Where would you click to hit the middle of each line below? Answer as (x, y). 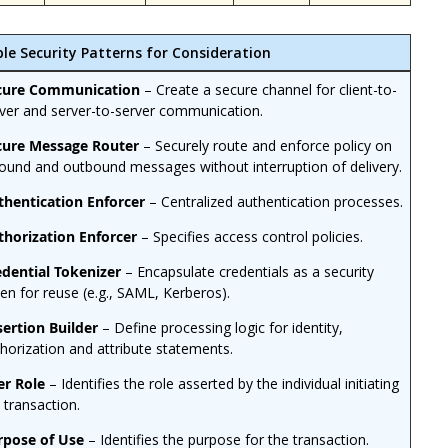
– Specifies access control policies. (252, 236)
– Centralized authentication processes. (276, 201)
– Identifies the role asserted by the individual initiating (222, 383)
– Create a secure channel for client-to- (269, 89)
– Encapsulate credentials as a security (250, 271)
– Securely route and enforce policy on (266, 145)
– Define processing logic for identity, (221, 327)
